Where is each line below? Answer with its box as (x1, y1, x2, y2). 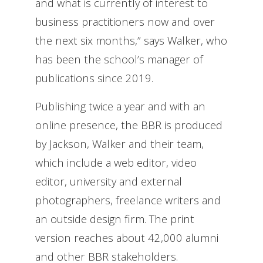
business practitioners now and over (35, 14, 215, 29)
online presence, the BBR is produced (35, 117, 222, 132)
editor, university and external (35, 173, 182, 188)
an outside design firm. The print (35, 211, 194, 226)
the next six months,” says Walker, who (35, 32, 227, 48)
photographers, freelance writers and (35, 192, 221, 207)
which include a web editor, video (35, 154, 197, 170)
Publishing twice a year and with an (35, 98, 205, 113)
